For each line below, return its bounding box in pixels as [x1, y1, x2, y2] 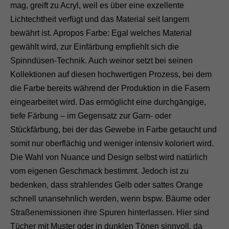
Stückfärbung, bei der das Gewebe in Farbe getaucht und [10, 125, 217, 134]
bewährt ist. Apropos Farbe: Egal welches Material [10, 28, 192, 37]
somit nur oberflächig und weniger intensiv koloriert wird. [10, 139, 214, 148]
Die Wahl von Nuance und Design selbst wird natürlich [10, 152, 208, 162]
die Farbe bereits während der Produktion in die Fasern [10, 83, 210, 93]
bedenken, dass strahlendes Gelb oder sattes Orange [10, 180, 203, 189]
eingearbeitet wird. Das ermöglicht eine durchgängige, [10, 97, 206, 106]
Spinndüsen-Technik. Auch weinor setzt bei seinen [10, 56, 193, 65]
